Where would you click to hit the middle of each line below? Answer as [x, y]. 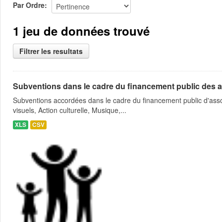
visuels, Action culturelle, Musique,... [70, 110]
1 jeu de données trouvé [81, 31]
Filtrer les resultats [51, 51]
